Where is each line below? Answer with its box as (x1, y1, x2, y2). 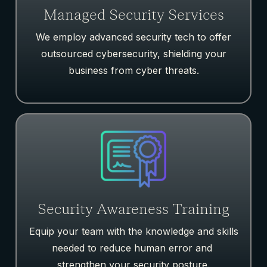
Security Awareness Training (38, 200, 229, 219)
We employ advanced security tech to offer (36, 31, 231, 44)
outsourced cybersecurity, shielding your (41, 48, 226, 60)
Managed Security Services (43, 6, 224, 25)
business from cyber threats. (68, 64, 199, 77)
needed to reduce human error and (52, 242, 215, 254)
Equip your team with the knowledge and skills (29, 225, 238, 238)
